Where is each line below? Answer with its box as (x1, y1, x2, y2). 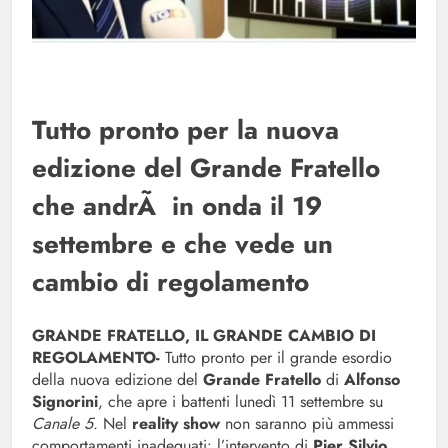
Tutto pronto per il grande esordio (160, 346, 392, 370)
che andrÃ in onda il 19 (32, 187, 322, 226)
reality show (127, 412, 220, 436)
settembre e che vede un (32, 225, 333, 264)
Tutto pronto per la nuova (32, 111, 339, 150)
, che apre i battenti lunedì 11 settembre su (98, 390, 383, 414)
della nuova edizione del (32, 368, 203, 392)
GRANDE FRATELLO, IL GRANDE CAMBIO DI (32, 324, 376, 348)
